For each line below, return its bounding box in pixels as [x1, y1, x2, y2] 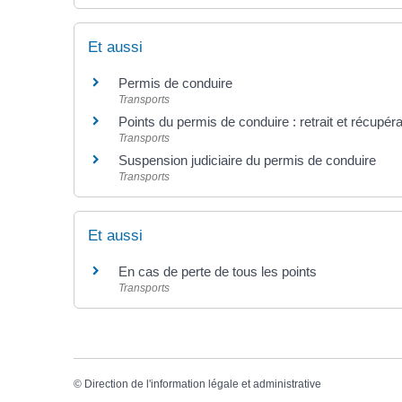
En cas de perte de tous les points [118, 264, 317, 279]
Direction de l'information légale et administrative [84, 378, 321, 391]
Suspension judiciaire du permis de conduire [118, 152, 376, 168]
